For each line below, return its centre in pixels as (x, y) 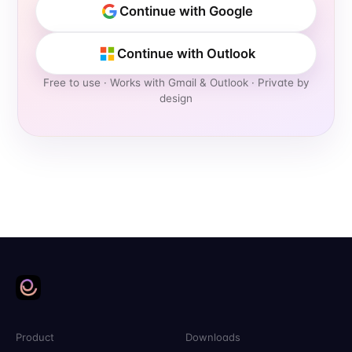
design (176, 99)
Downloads (213, 337)
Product (35, 337)
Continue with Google (186, 11)
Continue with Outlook (186, 54)
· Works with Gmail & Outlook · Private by (205, 83)
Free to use (71, 83)
